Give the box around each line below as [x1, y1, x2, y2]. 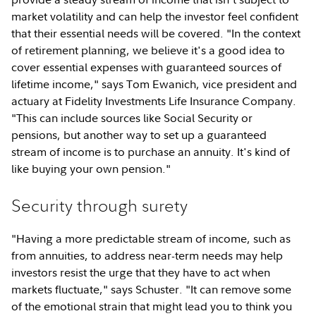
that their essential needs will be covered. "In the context [11, 25, 301, 41]
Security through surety [11, 193, 188, 217]
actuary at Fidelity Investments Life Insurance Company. [11, 92, 297, 109]
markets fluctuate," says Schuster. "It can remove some [11, 281, 292, 297]
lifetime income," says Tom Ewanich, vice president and [11, 75, 298, 92]
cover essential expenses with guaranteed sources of [11, 59, 282, 75]
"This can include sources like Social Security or [11, 109, 253, 126]
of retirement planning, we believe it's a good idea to [11, 42, 286, 58]
